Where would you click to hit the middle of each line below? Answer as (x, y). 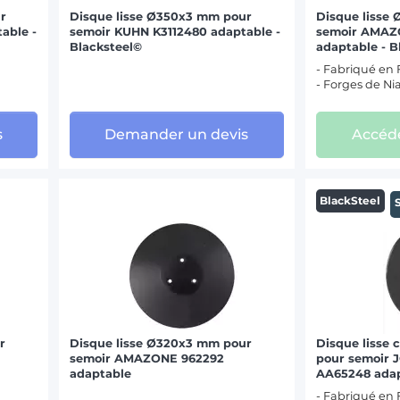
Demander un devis (177, 135)
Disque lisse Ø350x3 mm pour (161, 16)
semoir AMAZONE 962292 (147, 358)
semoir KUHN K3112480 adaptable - (175, 31)
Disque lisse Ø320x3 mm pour (161, 343)
